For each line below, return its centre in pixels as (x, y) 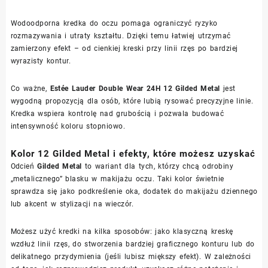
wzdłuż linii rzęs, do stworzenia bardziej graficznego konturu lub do (133, 244)
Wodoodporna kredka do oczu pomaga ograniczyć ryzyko (114, 23)
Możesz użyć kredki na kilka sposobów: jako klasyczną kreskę (122, 231)
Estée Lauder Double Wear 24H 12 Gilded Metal (135, 88)
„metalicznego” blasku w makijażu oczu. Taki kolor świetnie (117, 179)
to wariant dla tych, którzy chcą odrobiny (158, 166)
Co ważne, (30, 88)
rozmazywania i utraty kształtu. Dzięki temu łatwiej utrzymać (121, 36)
